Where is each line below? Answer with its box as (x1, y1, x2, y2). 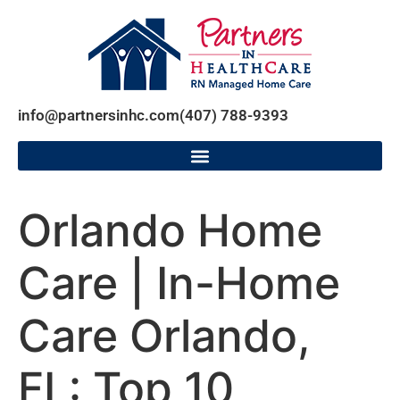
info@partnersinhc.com (18, 106, 179, 124)
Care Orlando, (18, 309, 309, 362)
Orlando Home (18, 204, 322, 257)
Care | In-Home (18, 256, 340, 310)
